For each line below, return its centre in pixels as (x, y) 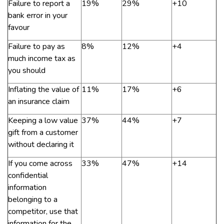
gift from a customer (43, 133)
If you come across (40, 164)
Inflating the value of (43, 90)
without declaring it (41, 145)
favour (19, 28)
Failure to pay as (36, 47)
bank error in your (38, 16)
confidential (28, 176)
